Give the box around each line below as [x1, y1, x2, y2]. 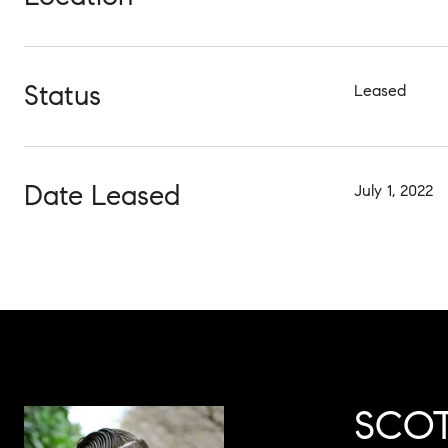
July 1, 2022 [354, 181, 433, 200]
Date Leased [24, 178, 180, 213]
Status [24, 78, 101, 113]
